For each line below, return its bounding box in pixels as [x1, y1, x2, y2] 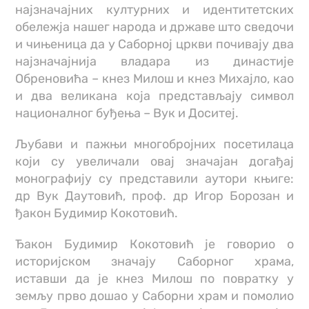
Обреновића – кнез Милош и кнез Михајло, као [15, 71, 294, 87]
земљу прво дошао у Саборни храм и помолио [15, 288, 294, 304]
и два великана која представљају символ [15, 88, 294, 104]
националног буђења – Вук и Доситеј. [15, 106, 239, 121]
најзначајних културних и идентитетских [15, 2, 294, 18]
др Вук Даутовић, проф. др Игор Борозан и [15, 188, 294, 204]
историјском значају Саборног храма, [15, 254, 294, 270]
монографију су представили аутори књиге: [15, 171, 294, 187]
